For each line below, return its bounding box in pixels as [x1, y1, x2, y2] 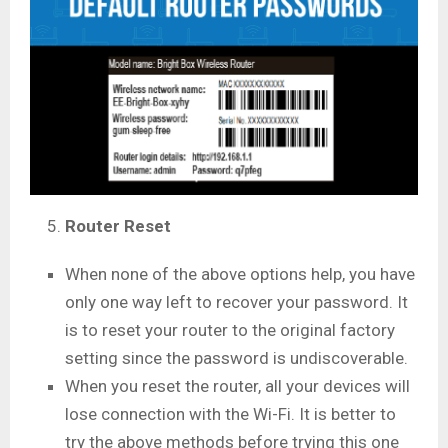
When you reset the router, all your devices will [65, 375, 410, 396]
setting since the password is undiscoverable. [65, 347, 412, 368]
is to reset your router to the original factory [65, 319, 395, 340]
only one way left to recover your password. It [65, 291, 408, 312]
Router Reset [65, 215, 171, 236]
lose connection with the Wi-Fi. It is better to [65, 403, 396, 424]
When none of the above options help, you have [65, 263, 415, 284]
